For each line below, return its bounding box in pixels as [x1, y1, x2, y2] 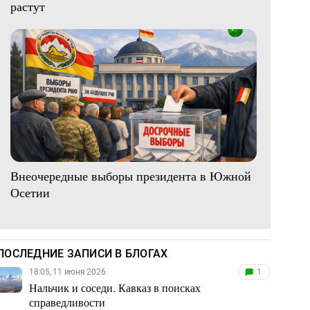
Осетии [10, 183, 50, 201]
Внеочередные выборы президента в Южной [10, 167, 251, 184]
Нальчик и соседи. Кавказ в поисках [29, 280, 201, 295]
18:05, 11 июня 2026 [29, 266, 106, 277]
